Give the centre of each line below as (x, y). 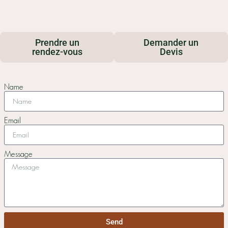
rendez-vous (57, 51)
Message (18, 154)
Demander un (171, 42)
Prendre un (57, 42)
